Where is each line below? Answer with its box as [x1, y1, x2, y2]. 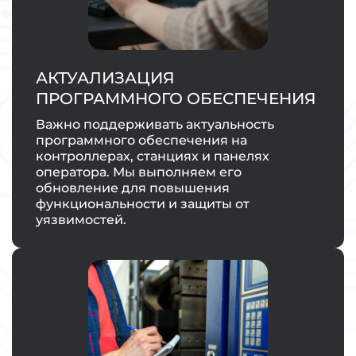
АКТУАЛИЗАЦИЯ [36, 68, 175, 87]
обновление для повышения [36, 180, 230, 195]
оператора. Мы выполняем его [36, 164, 242, 180]
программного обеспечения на [36, 133, 247, 148]
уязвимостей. [36, 212, 126, 227]
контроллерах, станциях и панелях [36, 149, 269, 164]
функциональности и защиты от [36, 196, 250, 211]
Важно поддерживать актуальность [36, 117, 274, 132]
